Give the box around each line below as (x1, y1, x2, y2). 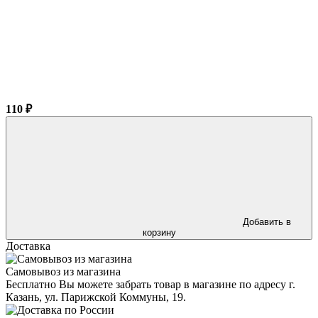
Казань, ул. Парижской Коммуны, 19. (6, 290, 186, 303)
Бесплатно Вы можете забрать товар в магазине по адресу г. (6, 278, 295, 290)
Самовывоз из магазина (6, 265, 121, 278)
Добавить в (243, 216, 291, 227)
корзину (142, 226, 176, 238)
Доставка (6, 239, 50, 252)
